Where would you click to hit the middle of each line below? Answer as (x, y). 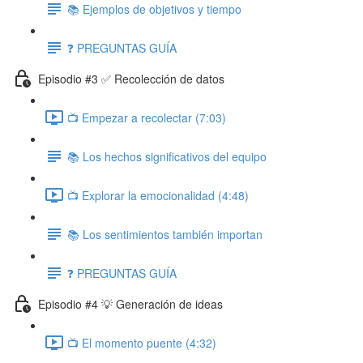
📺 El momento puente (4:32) (142, 342)
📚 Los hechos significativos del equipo (167, 156)
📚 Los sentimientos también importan (165, 234)
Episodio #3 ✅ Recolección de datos (131, 78)
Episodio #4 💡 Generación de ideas (130, 303)
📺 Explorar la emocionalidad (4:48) (158, 195)
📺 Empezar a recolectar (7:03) (147, 117)
